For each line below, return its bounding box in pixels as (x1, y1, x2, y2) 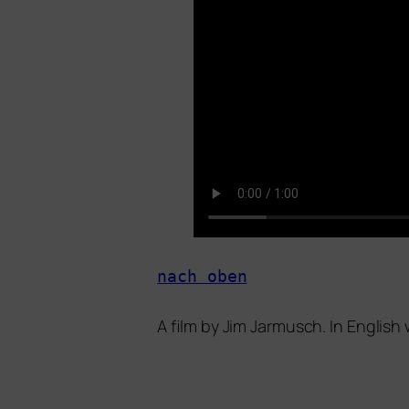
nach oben (157, 266, 247, 286)
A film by (157, 314, 223, 337)
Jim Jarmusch (222, 314, 323, 337)
